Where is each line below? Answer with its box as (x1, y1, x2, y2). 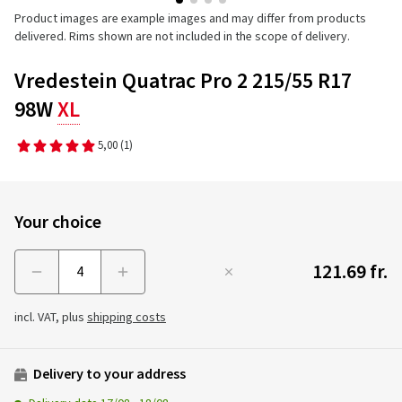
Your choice (14, 210, 101, 235)
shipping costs (87, 309, 166, 327)
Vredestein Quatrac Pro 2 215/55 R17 (14, 66, 352, 97)
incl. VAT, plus (14, 309, 87, 327)
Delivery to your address (31, 364, 186, 384)
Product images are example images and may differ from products (14, 10, 366, 28)
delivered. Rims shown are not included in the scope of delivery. (14, 28, 350, 46)
